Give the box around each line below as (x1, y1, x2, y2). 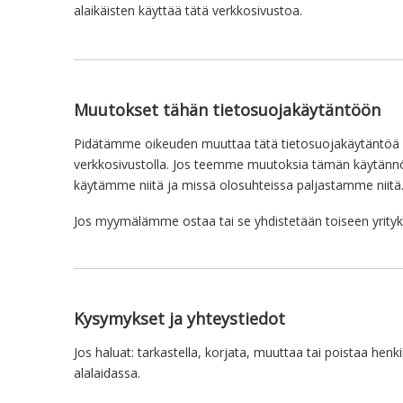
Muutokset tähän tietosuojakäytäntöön (74, 99, 381, 121)
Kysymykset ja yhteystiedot (74, 308, 285, 329)
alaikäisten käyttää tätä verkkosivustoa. (74, 2, 302, 19)
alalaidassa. (74, 364, 140, 381)
